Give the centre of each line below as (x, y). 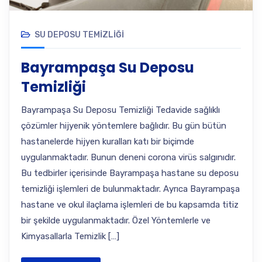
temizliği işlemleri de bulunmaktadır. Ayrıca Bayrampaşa (130, 189)
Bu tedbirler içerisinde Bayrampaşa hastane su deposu (130, 173)
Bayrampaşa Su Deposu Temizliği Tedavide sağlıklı (120, 110)
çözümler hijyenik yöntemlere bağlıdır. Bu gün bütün (124, 126)
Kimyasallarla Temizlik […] (70, 236)
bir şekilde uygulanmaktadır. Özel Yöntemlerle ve (116, 220)
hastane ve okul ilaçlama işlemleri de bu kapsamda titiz (130, 205)
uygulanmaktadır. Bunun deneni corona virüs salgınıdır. (128, 157)
